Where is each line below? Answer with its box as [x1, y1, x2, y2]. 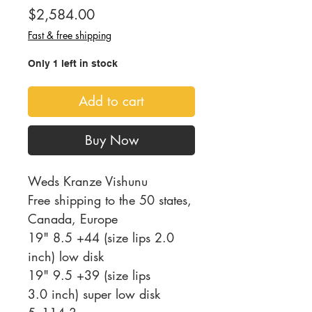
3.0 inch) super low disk [28, 286, 160, 303]
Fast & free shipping [28, 29, 111, 42]
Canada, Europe [28, 210, 118, 228]
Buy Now [84, 132, 139, 150]
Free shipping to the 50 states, [28, 192, 192, 209]
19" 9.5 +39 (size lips [28, 267, 150, 284]
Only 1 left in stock [28, 58, 118, 70]
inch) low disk [28, 248, 104, 265]
